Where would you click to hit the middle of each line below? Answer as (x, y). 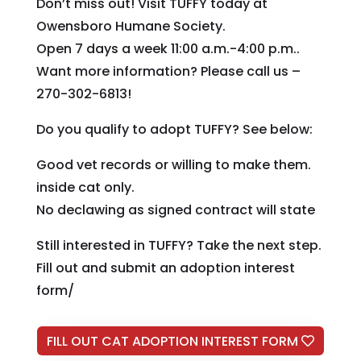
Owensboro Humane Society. (131, 26)
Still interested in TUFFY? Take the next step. (178, 245)
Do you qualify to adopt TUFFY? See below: (174, 129)
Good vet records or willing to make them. (173, 164)
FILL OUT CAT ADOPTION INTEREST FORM (172, 341)
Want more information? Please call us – (168, 71)
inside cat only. (85, 187)
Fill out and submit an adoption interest (165, 268)
